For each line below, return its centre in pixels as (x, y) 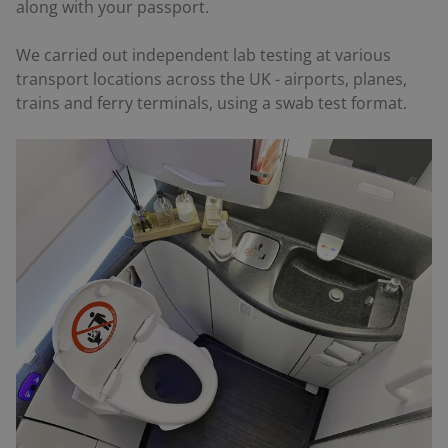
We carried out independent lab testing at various (203, 55)
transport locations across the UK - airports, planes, (211, 79)
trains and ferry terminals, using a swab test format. (211, 103)
